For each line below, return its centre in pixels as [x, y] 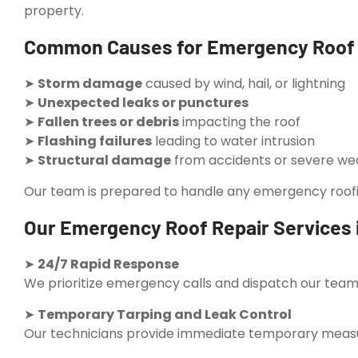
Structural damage [104, 161]
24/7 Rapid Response [108, 265]
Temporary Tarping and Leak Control [165, 314]
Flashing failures [95, 141]
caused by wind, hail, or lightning [244, 84]
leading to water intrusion [233, 141]
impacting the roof [240, 122]
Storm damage [90, 84]
